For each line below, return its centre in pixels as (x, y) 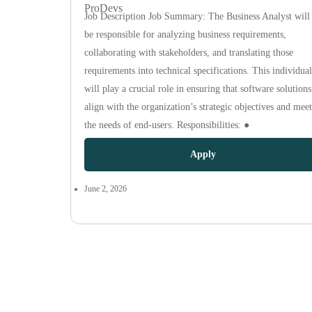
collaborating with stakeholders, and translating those (188, 53)
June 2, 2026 (105, 189)
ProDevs (103, 8)
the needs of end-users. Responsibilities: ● (166, 125)
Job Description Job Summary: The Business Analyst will (197, 16)
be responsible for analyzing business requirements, (185, 34)
